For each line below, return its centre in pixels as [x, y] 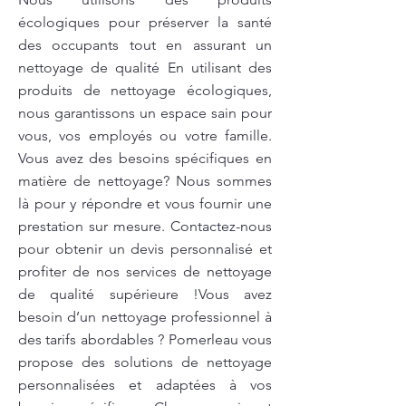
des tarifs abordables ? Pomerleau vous [145, 339]
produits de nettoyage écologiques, [145, 90]
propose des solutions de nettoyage [145, 362]
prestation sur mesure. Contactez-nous [145, 226]
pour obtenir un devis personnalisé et [145, 249]
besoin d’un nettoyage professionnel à [145, 317]
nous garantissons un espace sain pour [145, 113]
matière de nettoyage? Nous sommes [145, 181]
